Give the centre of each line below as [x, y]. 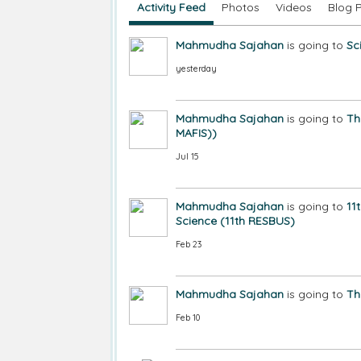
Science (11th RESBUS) [235, 221]
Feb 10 [188, 317]
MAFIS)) [196, 133]
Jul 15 [187, 156]
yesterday [196, 68]
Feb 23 [189, 244]
